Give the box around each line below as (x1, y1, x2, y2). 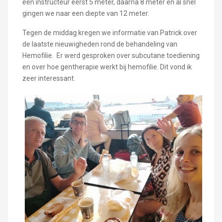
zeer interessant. (22, 74, 75, 83)
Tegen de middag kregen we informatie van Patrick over (22, 29, 197, 37)
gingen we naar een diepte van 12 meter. (22, 9, 149, 18)
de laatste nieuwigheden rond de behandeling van (22, 40, 177, 49)
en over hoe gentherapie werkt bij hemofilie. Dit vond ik (22, 63, 192, 71)
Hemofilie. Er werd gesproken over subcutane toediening (22, 52, 200, 60)
